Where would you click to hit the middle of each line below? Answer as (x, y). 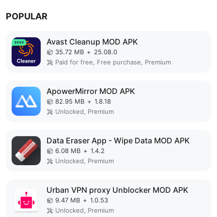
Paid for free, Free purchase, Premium (113, 62)
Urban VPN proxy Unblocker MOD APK (117, 190)
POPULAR (27, 16)
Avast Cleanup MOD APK (92, 42)
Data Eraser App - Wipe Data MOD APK (118, 140)
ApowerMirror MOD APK (91, 91)
